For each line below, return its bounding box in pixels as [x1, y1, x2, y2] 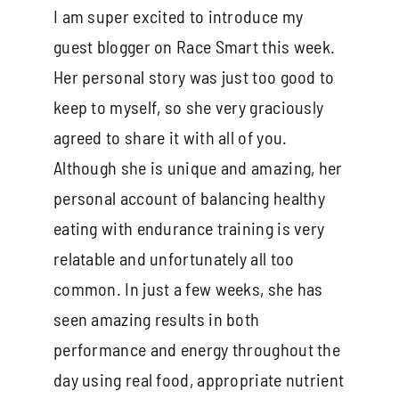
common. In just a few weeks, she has [53, 277, 323, 299]
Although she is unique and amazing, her [53, 156, 343, 178]
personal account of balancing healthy [53, 186, 326, 208]
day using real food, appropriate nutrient [53, 368, 345, 390]
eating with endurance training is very [53, 216, 325, 239]
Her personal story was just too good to [53, 65, 335, 87]
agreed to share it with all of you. [53, 126, 288, 148]
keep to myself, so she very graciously [53, 95, 324, 118]
